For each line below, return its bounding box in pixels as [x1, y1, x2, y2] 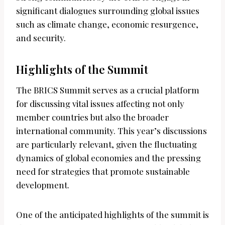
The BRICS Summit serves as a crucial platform [16, 84, 199, 96]
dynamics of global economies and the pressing [16, 152, 201, 164]
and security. [16, 32, 66, 44]
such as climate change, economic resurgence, [16, 19, 198, 30]
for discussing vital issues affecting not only [16, 98, 184, 109]
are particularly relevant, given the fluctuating [16, 139, 197, 150]
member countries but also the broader [16, 111, 169, 123]
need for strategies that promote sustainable [16, 166, 190, 177]
